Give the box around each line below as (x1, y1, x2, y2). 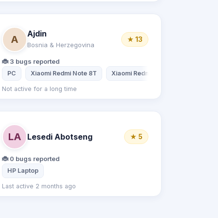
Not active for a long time (2, 85, 77, 92)
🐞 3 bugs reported (2, 57, 60, 65)
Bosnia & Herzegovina (27, 40, 95, 49)
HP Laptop (7, 167, 39, 174)
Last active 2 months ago (2, 182, 76, 190)
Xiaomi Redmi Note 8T (31, 70, 97, 77)
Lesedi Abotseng (27, 131, 93, 142)
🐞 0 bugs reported (2, 155, 60, 163)
